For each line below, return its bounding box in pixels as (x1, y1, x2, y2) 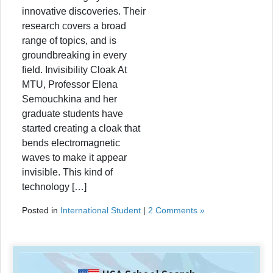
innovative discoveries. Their (22, 5, 146, 16)
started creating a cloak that (22, 122, 140, 133)
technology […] (22, 181, 87, 192)
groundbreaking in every (22, 49, 127, 60)
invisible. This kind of (22, 166, 113, 177)
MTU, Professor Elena (22, 79, 118, 90)
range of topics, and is (22, 35, 116, 46)
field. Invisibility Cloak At (22, 64, 127, 75)
